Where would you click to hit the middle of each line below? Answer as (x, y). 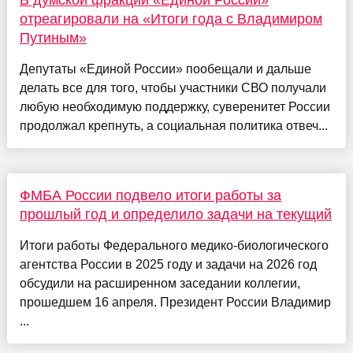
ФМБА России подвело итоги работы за (150, 195)
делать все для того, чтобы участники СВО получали (173, 87)
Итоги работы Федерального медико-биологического (174, 245)
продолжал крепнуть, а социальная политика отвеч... (173, 125)
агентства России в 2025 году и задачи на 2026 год (168, 264)
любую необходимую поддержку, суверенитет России (175, 106)
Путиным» (53, 37)
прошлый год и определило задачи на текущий (175, 214)
